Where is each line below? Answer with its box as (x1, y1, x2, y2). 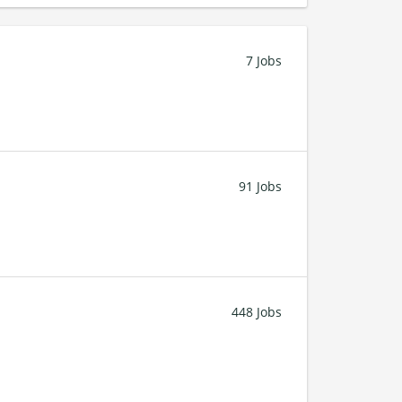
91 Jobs (239, 178, 282, 196)
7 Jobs (246, 52, 282, 70)
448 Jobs (232, 303, 282, 321)
